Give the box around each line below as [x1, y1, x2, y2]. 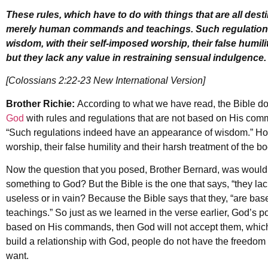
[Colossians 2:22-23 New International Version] [6, 75, 205, 86]
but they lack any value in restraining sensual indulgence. [6, 52, 266, 63]
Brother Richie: [6, 98, 77, 109]
